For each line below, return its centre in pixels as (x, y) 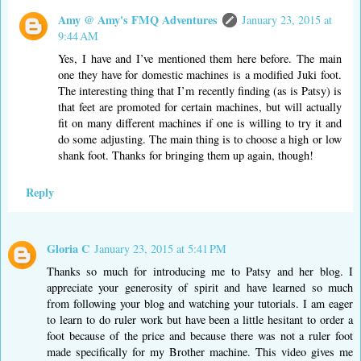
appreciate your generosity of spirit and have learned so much (200, 287)
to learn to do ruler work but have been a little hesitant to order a (200, 319)
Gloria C (68, 248)
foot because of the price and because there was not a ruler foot (200, 335)
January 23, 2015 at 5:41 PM (160, 248)
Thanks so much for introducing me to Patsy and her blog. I (200, 271)
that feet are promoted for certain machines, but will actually (200, 107)
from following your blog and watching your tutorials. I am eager (200, 303)
